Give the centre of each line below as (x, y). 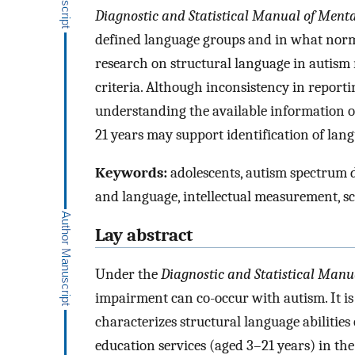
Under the (128, 274)
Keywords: (131, 173)
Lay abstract (144, 236)
